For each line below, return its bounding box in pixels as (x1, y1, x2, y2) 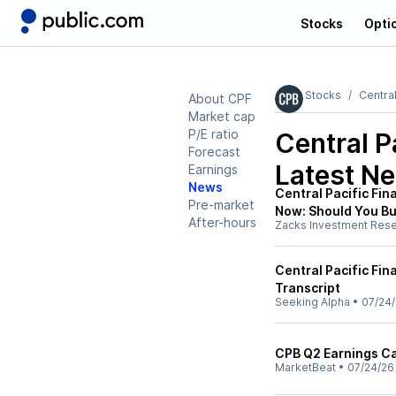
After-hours (188, 215, 256, 230)
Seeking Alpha (275, 295, 350, 308)
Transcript (275, 280, 340, 295)
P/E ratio (188, 126, 239, 141)
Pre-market (188, 197, 255, 212)
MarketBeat (275, 361, 336, 374)
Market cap (188, 109, 255, 124)
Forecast (188, 144, 240, 159)
